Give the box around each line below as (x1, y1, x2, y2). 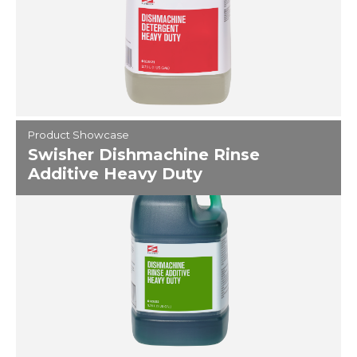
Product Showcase (28, 128, 129, 141)
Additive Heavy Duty (28, 164, 202, 183)
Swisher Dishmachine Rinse (28, 145, 260, 164)
